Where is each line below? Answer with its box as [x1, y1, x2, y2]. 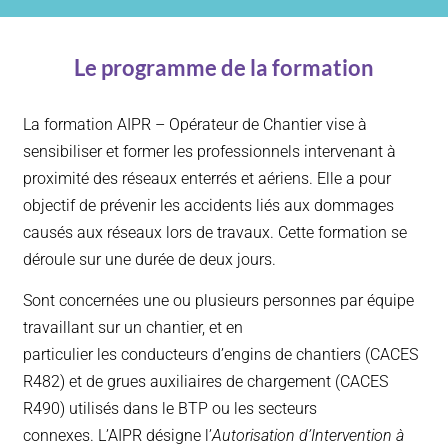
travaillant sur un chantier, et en [23, 317, 243, 337]
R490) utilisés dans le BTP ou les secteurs [23, 398, 317, 418]
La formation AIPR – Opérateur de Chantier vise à [23, 115, 367, 135]
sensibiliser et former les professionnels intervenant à [23, 142, 396, 162]
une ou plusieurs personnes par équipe [143, 290, 414, 310]
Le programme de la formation [74, 54, 374, 82]
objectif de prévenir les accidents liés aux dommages [23, 196, 394, 216]
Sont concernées [23, 290, 139, 310]
